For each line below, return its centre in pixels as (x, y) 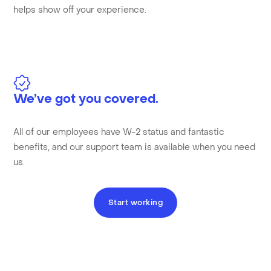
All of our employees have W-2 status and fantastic (119, 132)
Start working (135, 203)
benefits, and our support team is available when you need (135, 148)
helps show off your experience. (80, 10)
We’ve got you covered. (86, 100)
